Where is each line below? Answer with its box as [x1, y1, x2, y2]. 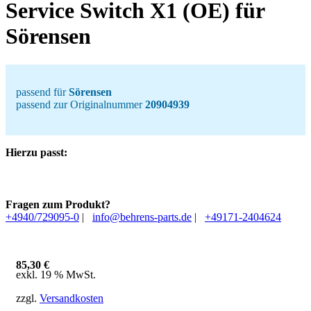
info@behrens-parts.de [92, 210, 192, 223]
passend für [16, 85, 69, 98]
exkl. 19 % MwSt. [16, 268, 96, 280]
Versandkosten [40, 292, 103, 304]
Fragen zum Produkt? [6, 198, 110, 210]
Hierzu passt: [6, 146, 67, 158]
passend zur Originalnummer [16, 98, 145, 110]
